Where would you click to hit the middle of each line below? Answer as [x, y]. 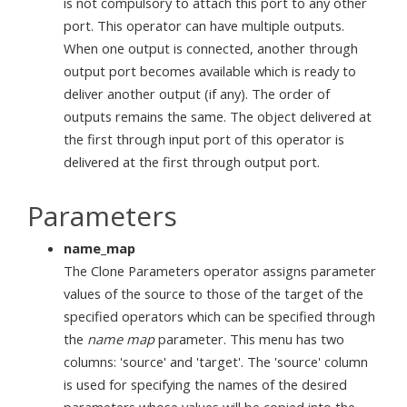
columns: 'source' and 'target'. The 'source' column [216, 362]
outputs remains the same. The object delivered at [218, 116]
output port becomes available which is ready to [210, 70]
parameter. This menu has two [249, 339]
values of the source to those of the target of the [213, 294]
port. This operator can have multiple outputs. [204, 25]
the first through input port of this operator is [204, 139]
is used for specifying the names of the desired [205, 385]
